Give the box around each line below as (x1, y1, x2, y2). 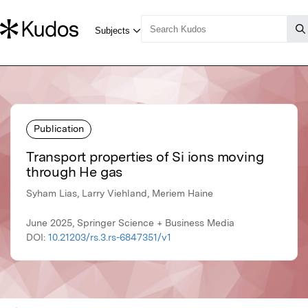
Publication (34, 122, 84, 134)
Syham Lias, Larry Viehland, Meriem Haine (26, 188, 213, 199)
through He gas (26, 164, 123, 181)
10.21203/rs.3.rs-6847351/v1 (48, 232, 171, 243)
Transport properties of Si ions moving (26, 148, 264, 166)
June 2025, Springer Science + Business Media (26, 217, 234, 229)
